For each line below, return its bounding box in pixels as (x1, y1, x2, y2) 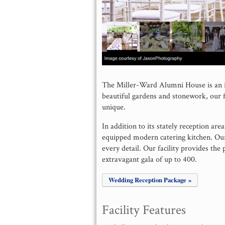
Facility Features (102, 202, 186, 219)
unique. (102, 101, 126, 113)
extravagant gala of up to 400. (102, 154, 199, 165)
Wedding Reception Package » (108, 175, 192, 184)
